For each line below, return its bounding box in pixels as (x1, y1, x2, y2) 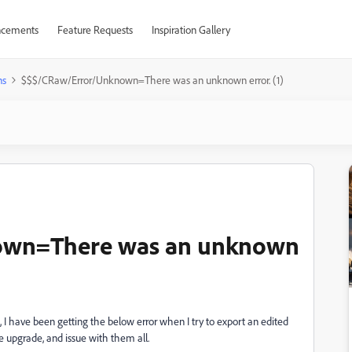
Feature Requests (57, 23, 133, 36)
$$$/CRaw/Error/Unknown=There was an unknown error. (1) (21, 73, 284, 86)
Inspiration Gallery (151, 23, 230, 36)
